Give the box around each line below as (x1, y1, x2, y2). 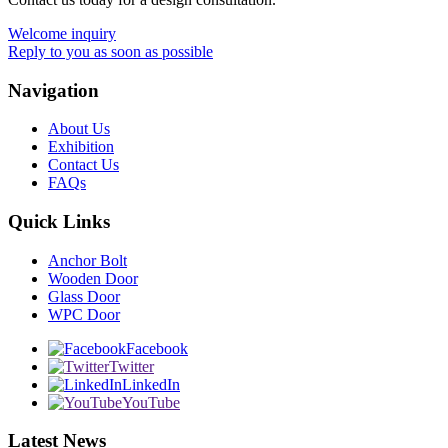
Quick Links (8, 210, 110, 232)
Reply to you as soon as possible (8, 42, 213, 60)
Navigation (8, 79, 99, 101)
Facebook (126, 339, 188, 357)
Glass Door (48, 287, 120, 305)
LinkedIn (122, 375, 180, 393)
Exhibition (48, 138, 114, 156)
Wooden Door (48, 269, 138, 287)
